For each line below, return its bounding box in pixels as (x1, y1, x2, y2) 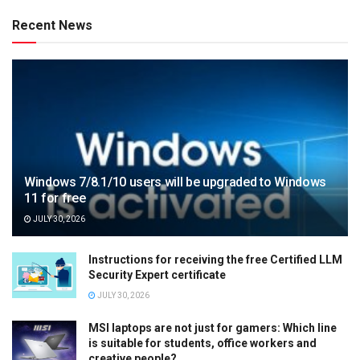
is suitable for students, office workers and (88, 336, 317, 350)
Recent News (12, 17, 92, 33)
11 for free (24, 190, 86, 206)
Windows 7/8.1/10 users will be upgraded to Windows (24, 174, 326, 190)
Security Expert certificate (88, 268, 226, 281)
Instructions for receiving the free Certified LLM (88, 252, 342, 266)
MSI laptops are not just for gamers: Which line (88, 321, 337, 334)
